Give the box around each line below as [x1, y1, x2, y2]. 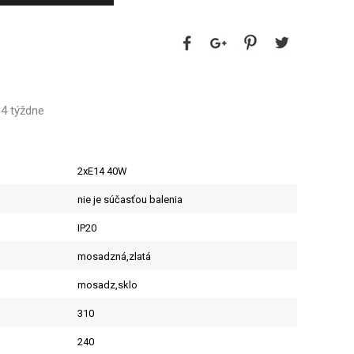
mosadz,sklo [77, 279, 137, 291]
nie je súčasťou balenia [77, 194, 183, 205]
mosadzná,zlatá [77, 250, 151, 262]
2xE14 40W [77, 165, 127, 177]
